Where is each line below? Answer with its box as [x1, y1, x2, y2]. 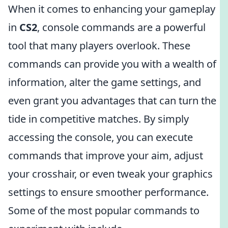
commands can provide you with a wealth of [8, 57, 216, 71]
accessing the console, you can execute [8, 130, 193, 144]
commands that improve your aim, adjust [8, 149, 203, 162]
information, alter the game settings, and [8, 75, 201, 89]
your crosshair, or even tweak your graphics [8, 167, 213, 181]
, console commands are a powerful [37, 20, 206, 34]
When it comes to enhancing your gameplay [8, 2, 215, 16]
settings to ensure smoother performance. [8, 185, 209, 199]
